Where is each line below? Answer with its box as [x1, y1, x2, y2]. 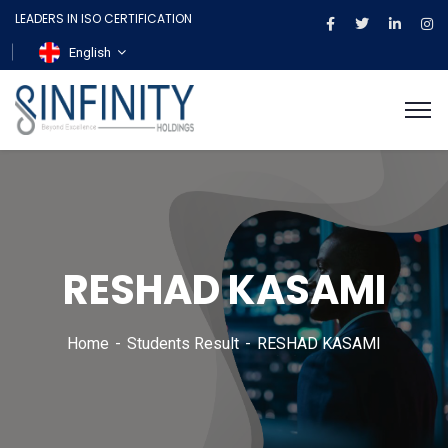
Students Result [127, 334, 239, 354]
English [69, 45, 111, 61]
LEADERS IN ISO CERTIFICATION [15, 10, 192, 27]
